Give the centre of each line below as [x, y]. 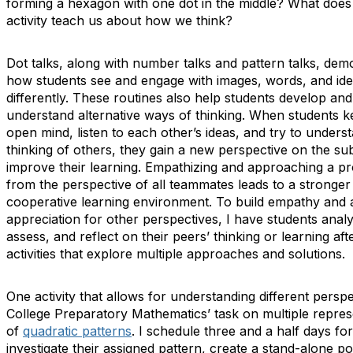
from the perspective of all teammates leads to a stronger [178, 184]
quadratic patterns [77, 331]
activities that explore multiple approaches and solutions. [176, 254]
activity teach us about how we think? [119, 20]
